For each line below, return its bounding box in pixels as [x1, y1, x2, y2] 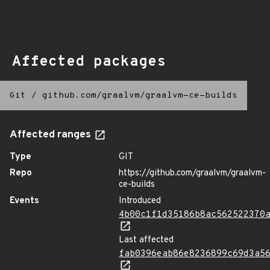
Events [10, 195, 39, 207]
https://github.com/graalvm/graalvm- [119, 168, 266, 179]
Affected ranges [10, 128, 93, 142]
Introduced [119, 195, 161, 207]
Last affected [119, 234, 174, 246]
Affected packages [12, 53, 166, 71]
